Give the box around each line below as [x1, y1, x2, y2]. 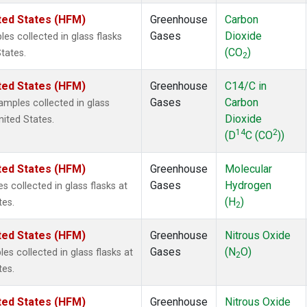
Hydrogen [225, 179, 271, 193]
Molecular [225, 162, 272, 176]
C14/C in [225, 79, 267, 93]
